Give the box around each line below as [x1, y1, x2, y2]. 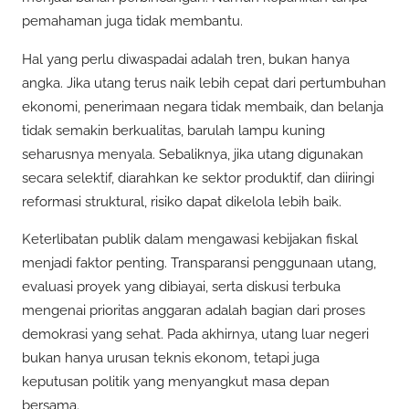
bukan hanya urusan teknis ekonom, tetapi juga [22, 349, 320, 366]
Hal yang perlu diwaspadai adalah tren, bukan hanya [22, 50, 350, 68]
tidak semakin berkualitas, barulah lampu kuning [22, 121, 325, 139]
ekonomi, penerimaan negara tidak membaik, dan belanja [22, 98, 383, 115]
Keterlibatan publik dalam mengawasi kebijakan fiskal [22, 230, 358, 247]
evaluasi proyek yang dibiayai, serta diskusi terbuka [22, 278, 341, 295]
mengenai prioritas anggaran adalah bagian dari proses [22, 301, 365, 319]
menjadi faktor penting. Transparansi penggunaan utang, [22, 254, 376, 271]
